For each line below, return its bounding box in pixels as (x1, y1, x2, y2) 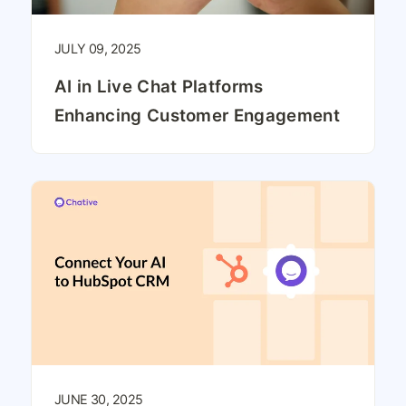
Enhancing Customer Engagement (53, 104, 340, 126)
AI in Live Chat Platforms (53, 75, 264, 97)
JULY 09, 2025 (53, 40, 141, 56)
